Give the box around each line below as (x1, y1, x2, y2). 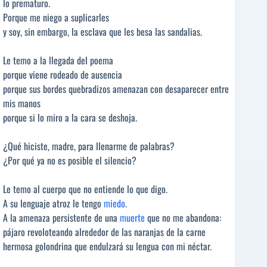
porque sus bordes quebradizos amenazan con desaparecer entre (3, 82, 229, 96)
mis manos (3, 96, 41, 110)
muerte (120, 210, 145, 225)
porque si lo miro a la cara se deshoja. (3, 110, 137, 125)
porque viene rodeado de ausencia (3, 67, 122, 82)
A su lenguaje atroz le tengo (3, 196, 104, 210)
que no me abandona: (145, 210, 221, 225)
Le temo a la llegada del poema (3, 53, 113, 67)
